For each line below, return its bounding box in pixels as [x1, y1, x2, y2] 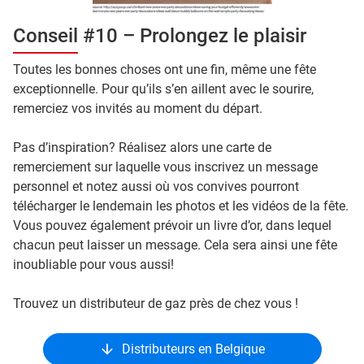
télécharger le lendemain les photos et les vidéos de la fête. [13, 197, 349, 214]
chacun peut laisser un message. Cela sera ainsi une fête [13, 236, 337, 253]
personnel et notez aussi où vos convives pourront [13, 178, 299, 194]
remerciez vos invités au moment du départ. [13, 100, 262, 116]
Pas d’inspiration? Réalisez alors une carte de [13, 139, 271, 155]
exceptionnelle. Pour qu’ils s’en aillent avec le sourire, [13, 80, 314, 97]
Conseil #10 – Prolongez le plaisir [13, 24, 306, 47]
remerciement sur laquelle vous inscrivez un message [13, 158, 318, 175]
